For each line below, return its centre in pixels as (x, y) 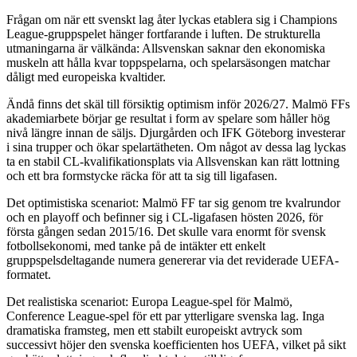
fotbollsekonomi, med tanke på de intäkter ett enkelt (136, 245)
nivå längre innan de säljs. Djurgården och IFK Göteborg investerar (176, 132)
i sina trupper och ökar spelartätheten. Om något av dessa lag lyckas (176, 147)
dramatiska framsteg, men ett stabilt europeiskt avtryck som (154, 330)
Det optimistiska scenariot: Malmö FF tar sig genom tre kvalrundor (173, 202)
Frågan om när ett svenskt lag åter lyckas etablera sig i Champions (172, 19)
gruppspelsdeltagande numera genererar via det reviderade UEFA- (173, 260)
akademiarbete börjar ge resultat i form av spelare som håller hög (168, 118)
